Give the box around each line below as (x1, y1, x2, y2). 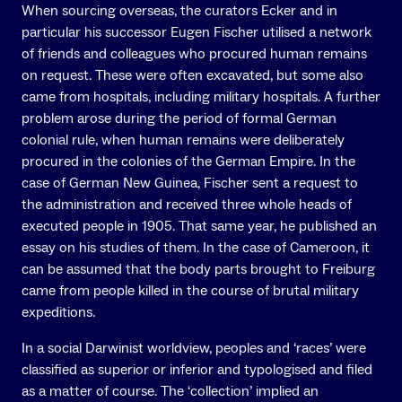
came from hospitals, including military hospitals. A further (22, 88, 380, 107)
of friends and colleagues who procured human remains (22, 45, 367, 64)
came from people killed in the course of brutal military (22, 282, 359, 301)
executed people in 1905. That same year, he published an (22, 217, 377, 236)
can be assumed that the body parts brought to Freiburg (22, 260, 375, 279)
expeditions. (22, 303, 95, 322)
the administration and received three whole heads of (22, 196, 352, 214)
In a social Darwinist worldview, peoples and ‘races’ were (22, 339, 366, 358)
